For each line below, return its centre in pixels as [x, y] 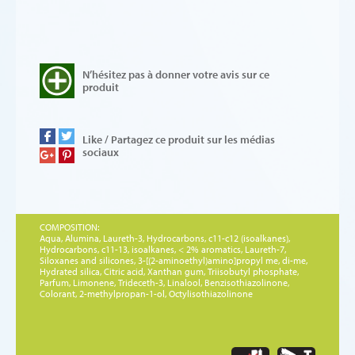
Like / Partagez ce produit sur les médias [179, 139]
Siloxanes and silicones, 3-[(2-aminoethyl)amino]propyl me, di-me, [174, 260]
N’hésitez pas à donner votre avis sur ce [176, 74]
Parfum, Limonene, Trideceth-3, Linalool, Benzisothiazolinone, [164, 282]
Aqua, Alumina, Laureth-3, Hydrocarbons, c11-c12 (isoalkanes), [165, 238]
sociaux [101, 152]
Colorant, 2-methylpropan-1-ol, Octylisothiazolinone [146, 293]
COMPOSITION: [69, 227]
